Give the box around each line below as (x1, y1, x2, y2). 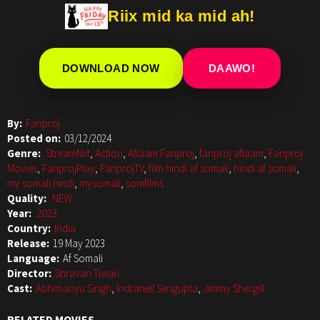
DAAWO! (208, 62, 256, 75)
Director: (7, 266, 51, 281)
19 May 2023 (53, 236, 105, 251)
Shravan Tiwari (55, 266, 119, 281)
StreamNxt (46, 146, 90, 161)
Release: (7, 236, 49, 251)
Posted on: (7, 131, 61, 146)
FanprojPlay (42, 161, 95, 176)
